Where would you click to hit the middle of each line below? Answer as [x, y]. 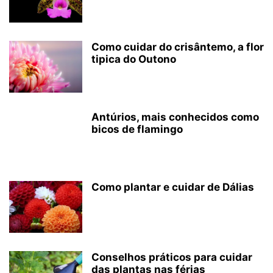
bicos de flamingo [137, 129]
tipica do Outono [134, 59]
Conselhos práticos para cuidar [172, 257]
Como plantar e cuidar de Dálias [173, 187]
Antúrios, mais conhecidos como [175, 117]
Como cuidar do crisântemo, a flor [178, 47]
